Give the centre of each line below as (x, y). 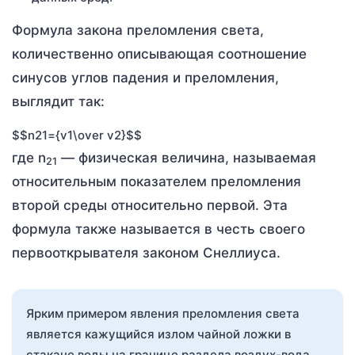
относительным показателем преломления (157, 181)
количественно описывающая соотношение (159, 53)
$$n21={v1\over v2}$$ (77, 135)
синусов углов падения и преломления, (145, 77)
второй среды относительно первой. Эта (150, 205)
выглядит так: (58, 101)
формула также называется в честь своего (158, 229)
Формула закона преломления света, (138, 30)
